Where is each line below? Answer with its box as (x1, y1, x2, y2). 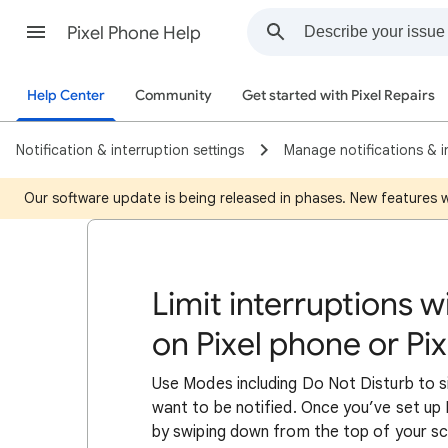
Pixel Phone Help (67, 22, 201, 44)
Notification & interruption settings (16, 141, 244, 159)
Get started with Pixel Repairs (242, 87, 435, 104)
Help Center (27, 87, 105, 104)
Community (135, 87, 212, 104)
